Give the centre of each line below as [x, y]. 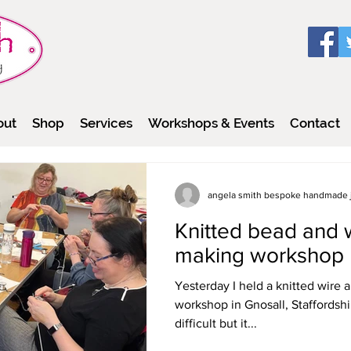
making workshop [259, 255]
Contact [315, 123]
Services [106, 123]
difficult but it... [216, 323]
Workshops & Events [211, 123]
